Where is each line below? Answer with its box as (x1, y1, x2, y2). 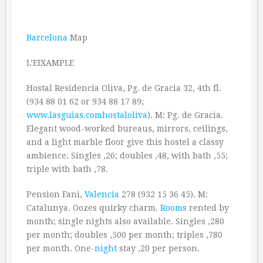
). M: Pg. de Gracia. (147, 110, 223, 120)
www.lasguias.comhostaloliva (26, 110, 147, 120)
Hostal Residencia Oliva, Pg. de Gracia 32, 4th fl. (26, 83, 221, 93)
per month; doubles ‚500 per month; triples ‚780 (26, 230, 222, 240)
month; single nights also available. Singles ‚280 (26, 217, 224, 226)
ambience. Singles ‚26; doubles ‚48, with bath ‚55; (26, 151, 228, 160)
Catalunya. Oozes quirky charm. (26, 203, 160, 213)
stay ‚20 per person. (117, 244, 200, 253)
